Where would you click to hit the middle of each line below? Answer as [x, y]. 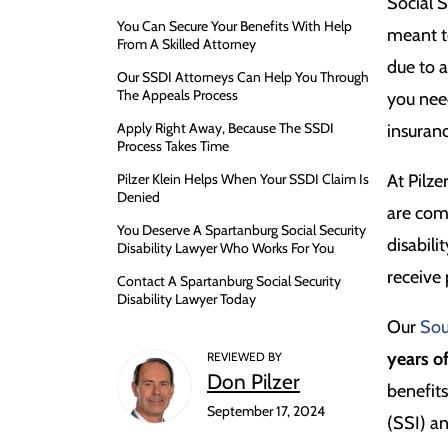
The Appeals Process [177, 95]
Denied [138, 197]
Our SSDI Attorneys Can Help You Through [243, 77]
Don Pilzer [253, 382]
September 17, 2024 [266, 411]
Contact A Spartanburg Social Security [229, 281]
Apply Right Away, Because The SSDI [225, 128]
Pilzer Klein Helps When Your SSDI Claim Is [243, 179]
